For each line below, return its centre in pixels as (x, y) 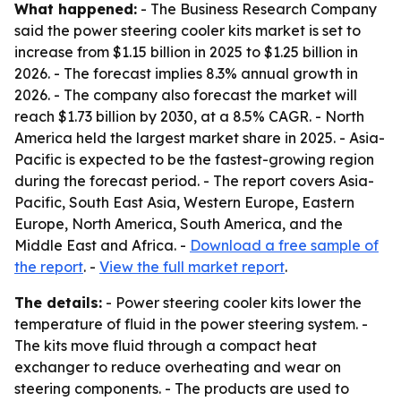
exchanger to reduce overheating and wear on (178, 367)
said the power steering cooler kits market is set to (188, 30)
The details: (58, 303)
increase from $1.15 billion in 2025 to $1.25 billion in (186, 52)
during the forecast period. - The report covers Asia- (194, 181)
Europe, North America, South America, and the (179, 224)
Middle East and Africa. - (102, 245)
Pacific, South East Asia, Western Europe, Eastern (184, 202)
